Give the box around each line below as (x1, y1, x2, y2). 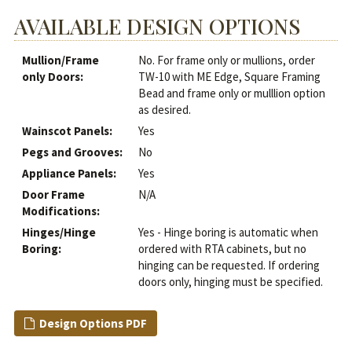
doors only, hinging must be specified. (137, 274, 323, 290)
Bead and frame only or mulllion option (137, 86, 325, 101)
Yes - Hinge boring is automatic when (137, 225, 318, 240)
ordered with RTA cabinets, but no (137, 241, 306, 257)
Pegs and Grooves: (21, 145, 123, 160)
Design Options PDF (39, 315, 148, 331)
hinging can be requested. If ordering (137, 258, 320, 273)
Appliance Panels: (21, 166, 116, 181)
